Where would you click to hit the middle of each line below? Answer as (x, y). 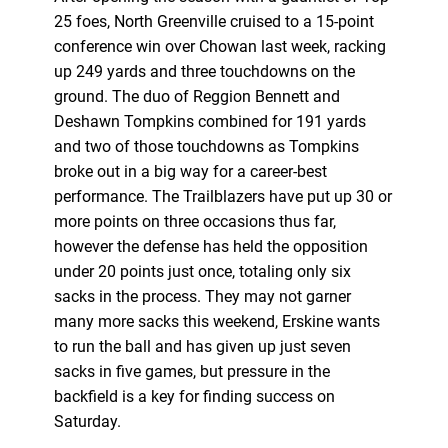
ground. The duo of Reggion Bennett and (196, 96)
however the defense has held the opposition (210, 246)
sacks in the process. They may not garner (202, 296)
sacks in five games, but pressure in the (191, 371)
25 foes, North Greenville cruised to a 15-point (213, 21)
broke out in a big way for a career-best (190, 171)
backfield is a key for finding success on (194, 396)
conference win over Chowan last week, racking (219, 46)
